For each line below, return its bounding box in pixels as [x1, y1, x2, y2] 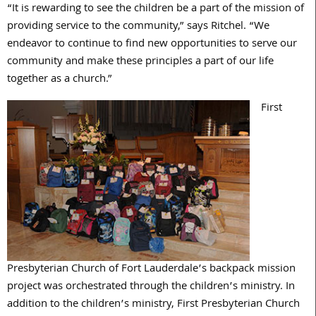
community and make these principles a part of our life [7, 52, 274, 71]
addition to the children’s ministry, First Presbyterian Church [7, 296, 300, 315]
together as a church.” [7, 70, 112, 89]
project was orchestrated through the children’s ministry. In [7, 278, 295, 297]
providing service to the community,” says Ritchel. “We [7, 17, 269, 36]
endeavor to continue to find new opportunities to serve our [7, 35, 297, 54]
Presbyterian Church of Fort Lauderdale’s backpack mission [7, 260, 296, 279]
